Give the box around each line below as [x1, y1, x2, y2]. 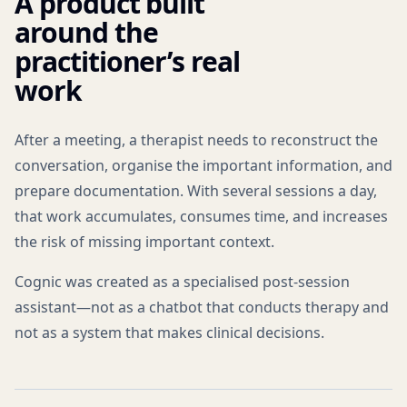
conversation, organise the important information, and [15, 155, 392, 175]
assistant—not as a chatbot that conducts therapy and [15, 297, 389, 317]
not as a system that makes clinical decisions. [15, 323, 324, 342]
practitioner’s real [15, 43, 241, 80]
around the [15, 14, 158, 51]
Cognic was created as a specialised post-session [15, 272, 350, 292]
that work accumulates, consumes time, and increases [15, 206, 388, 226]
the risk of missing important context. [15, 232, 274, 252]
